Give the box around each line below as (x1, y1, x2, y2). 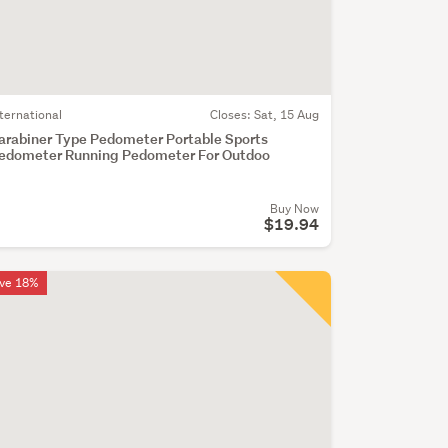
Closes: (209, 105, 254, 123)
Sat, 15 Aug (253, 105, 319, 123)
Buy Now (269, 199, 319, 217)
